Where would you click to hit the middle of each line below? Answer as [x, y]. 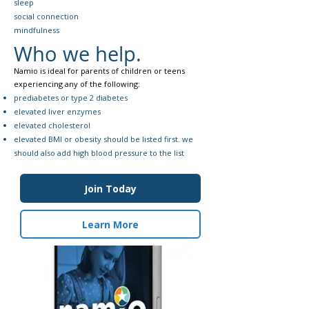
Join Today [110, 188]
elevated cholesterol [53, 125]
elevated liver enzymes [57, 111]
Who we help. [78, 54]
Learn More [110, 224]
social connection [47, 16]
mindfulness [37, 30]
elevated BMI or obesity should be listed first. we [103, 139]
